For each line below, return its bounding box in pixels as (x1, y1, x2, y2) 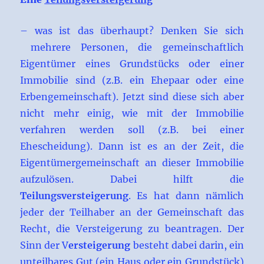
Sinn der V (20, 239, 69, 252)
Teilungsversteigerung (20, 190, 129, 202)
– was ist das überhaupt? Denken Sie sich (20, 25, 244, 37)
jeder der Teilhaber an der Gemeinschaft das (20, 206, 244, 219)
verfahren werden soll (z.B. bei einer (20, 124, 244, 136)
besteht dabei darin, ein (130, 239, 244, 252)
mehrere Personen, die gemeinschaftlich (20, 41, 244, 54)
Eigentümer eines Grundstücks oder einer (20, 58, 244, 70)
